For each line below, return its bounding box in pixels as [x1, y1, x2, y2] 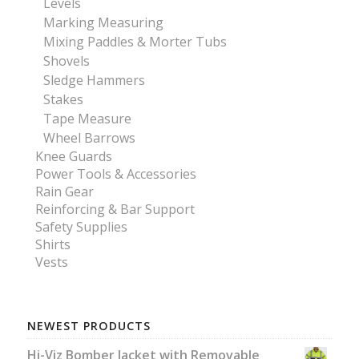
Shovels [42, 51, 90, 70]
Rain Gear [34, 182, 94, 200]
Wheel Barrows [42, 128, 135, 147]
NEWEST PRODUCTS [26, 317, 151, 333]
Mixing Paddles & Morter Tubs [42, 32, 227, 50]
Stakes [42, 90, 83, 108]
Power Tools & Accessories [34, 164, 196, 183]
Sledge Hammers [42, 71, 145, 89]
